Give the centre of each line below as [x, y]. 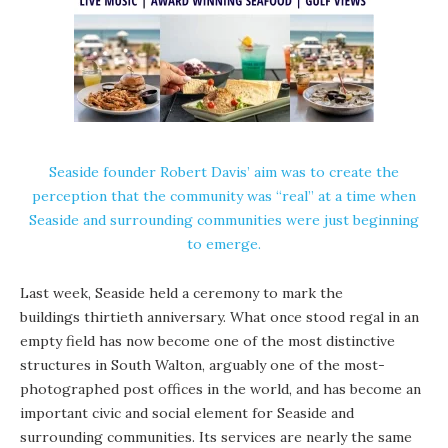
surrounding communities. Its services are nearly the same [216, 436]
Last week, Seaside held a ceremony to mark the [181, 292]
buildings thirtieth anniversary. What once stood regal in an [219, 316]
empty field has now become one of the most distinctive [207, 340]
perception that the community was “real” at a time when [224, 195]
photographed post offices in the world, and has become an [220, 388]
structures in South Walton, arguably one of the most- [202, 364]
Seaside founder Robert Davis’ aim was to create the [224, 171]
